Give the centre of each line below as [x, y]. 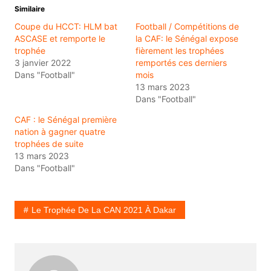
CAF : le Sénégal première [65, 119]
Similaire [29, 8]
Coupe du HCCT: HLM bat [66, 26]
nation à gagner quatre [60, 131]
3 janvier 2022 [42, 62]
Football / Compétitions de [187, 26]
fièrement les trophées [179, 50]
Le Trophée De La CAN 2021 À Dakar [103, 210]
